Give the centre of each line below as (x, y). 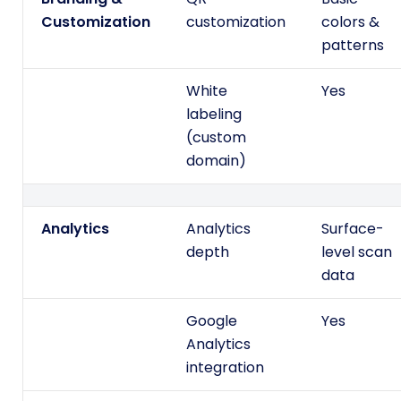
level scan (357, 252)
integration (225, 368)
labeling (214, 115)
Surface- (353, 229)
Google (212, 321)
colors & (350, 22)
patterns (353, 46)
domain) (216, 161)
